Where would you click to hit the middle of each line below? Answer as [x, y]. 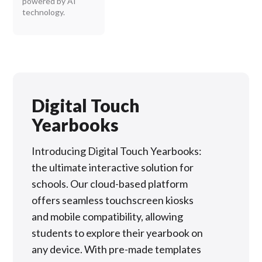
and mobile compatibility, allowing [108, 216]
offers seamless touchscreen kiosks [113, 200]
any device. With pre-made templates [117, 249]
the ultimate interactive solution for [113, 167]
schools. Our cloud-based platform [110, 183]
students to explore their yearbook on [118, 232]
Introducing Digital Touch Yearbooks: [117, 151]
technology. [44, 12]
